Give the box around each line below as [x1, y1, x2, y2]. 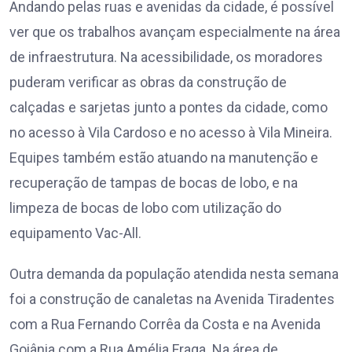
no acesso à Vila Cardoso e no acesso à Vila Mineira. [9, 124, 332, 141]
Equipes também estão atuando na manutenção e [9, 149, 318, 167]
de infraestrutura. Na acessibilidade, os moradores [9, 49, 323, 66]
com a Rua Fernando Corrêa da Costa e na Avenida [9, 316, 321, 333]
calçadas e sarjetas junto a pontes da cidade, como [9, 99, 328, 116]
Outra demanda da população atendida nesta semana [9, 266, 339, 283]
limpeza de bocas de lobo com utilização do [9, 200, 281, 217]
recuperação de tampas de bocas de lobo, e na [9, 174, 298, 192]
